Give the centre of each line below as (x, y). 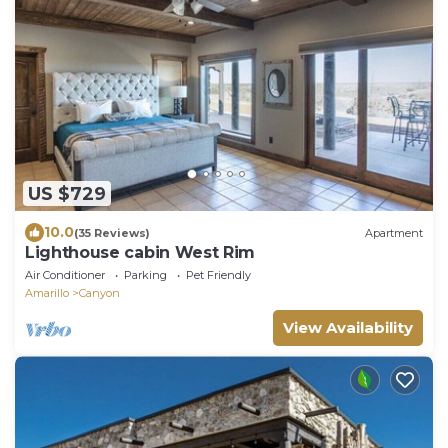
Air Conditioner (65, 275)
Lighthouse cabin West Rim (140, 253)
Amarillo (47, 293)
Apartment (394, 232)
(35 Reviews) (112, 232)
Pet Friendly (218, 275)
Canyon (99, 293)
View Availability (348, 328)
